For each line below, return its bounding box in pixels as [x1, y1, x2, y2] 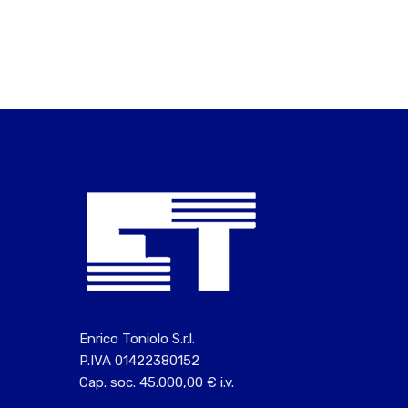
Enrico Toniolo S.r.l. [79, 330, 195, 347]
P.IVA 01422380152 [79, 352, 199, 369]
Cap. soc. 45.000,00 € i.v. [79, 373, 234, 391]
